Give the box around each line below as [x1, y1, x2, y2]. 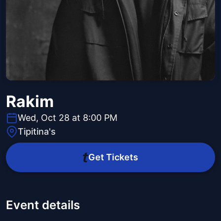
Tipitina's [18, 126, 56, 137]
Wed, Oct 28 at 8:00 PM [18, 112, 117, 123]
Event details [6, 198, 80, 213]
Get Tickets [88, 152, 138, 163]
